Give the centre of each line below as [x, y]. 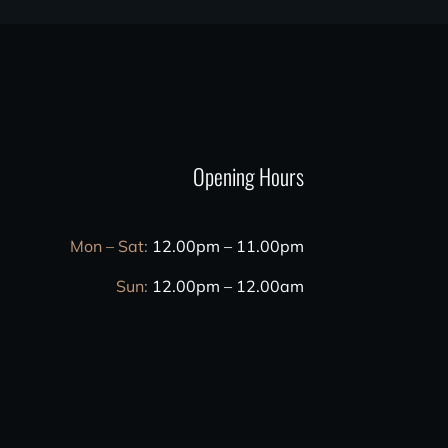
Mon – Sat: [108, 246]
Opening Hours [248, 176]
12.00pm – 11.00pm [225, 246]
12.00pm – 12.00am [225, 286]
